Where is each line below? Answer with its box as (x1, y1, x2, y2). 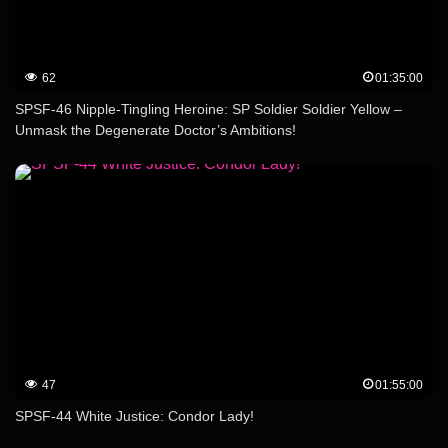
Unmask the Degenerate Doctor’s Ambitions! (15, 121, 296, 138)
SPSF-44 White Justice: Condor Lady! (15, 407, 254, 424)
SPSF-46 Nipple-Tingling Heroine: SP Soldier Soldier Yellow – (15, 100, 402, 117)
